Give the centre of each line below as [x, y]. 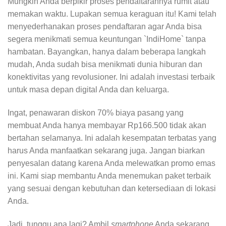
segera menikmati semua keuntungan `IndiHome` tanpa [107, 39]
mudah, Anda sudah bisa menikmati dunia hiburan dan [105, 65]
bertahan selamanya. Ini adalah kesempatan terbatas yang [112, 138]
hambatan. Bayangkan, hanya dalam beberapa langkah [107, 52]
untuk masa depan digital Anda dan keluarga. [88, 90]
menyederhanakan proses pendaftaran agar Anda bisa [105, 27]
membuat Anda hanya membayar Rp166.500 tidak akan [107, 125]
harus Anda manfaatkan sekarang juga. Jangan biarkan [106, 150]
